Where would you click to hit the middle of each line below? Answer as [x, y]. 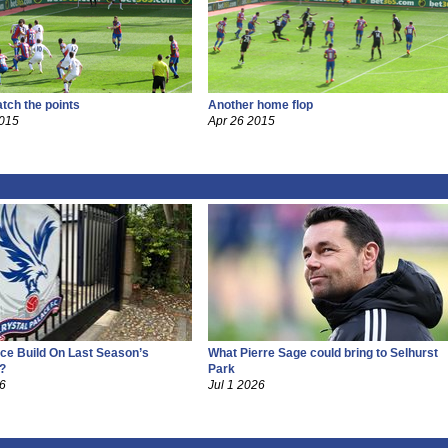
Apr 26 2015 [241, 121]
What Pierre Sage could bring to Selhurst [322, 353]
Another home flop [260, 105]
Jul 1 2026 [236, 385]
